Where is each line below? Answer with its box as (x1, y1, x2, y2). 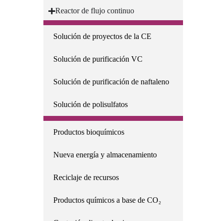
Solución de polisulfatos (53, 100, 128, 109)
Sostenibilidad (48, 122, 93, 131)
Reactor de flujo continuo (55, 6, 134, 15)
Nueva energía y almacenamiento (53, 150, 157, 159)
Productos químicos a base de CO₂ (53, 196, 162, 205)
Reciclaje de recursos (53, 173, 119, 182)
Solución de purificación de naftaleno (53, 77, 170, 86)
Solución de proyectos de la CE (53, 32, 152, 41)
